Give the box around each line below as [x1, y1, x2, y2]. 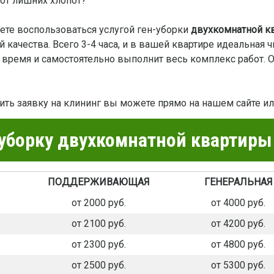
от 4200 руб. [211, 218, 265, 230]
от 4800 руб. [211, 239, 265, 251]
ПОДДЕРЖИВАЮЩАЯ [48, 176, 150, 188]
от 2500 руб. [72, 259, 126, 272]
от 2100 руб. [72, 218, 126, 230]
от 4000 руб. [211, 197, 265, 209]
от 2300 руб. [72, 239, 126, 251]
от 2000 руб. [72, 197, 126, 209]
